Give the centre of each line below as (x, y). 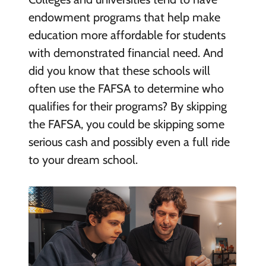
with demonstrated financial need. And (126, 53)
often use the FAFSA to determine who (126, 89)
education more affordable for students (127, 35)
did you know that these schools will (119, 71)
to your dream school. (83, 160)
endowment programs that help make (124, 18)
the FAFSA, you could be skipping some (126, 124)
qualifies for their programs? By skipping (127, 107)
